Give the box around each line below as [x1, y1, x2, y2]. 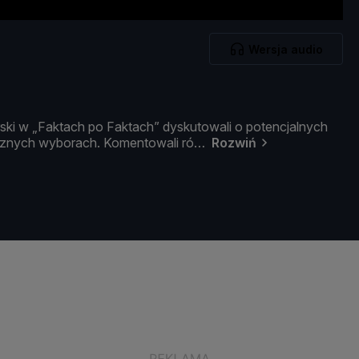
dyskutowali [163, 119, 235, 135]
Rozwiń [212, 135, 256, 151]
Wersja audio [248, 42, 323, 56]
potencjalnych [246, 119, 328, 135]
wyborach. [38, 135, 103, 151]
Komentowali [103, 135, 182, 151]
